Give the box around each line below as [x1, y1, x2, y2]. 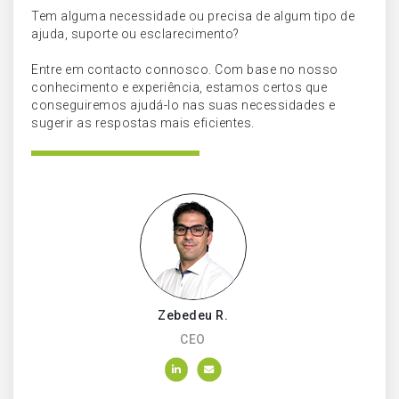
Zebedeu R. [158, 308, 228, 322]
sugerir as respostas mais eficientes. [31, 116, 255, 130]
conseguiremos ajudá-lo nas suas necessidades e [31, 98, 335, 112]
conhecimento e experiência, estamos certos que [31, 80, 327, 94]
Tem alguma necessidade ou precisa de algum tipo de [31, 9, 354, 23]
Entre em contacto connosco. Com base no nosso [31, 62, 338, 77]
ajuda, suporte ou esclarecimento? [31, 27, 240, 41]
